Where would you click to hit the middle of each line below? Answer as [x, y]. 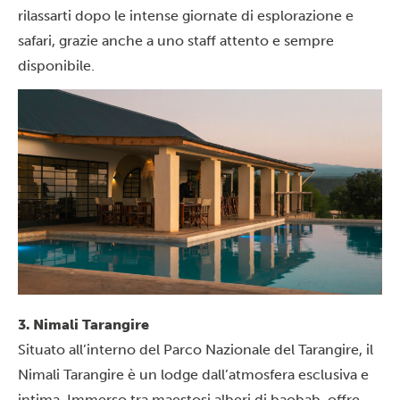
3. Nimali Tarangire [83, 325]
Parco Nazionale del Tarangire [261, 350]
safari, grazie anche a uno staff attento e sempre [176, 40]
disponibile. [56, 65]
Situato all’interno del [91, 350]
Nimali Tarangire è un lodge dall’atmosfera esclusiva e [193, 375]
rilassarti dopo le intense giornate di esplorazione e [186, 15]
